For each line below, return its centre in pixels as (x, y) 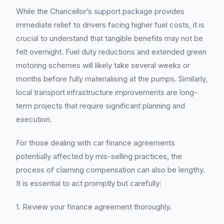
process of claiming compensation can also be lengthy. (110, 170)
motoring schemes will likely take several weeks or (103, 65)
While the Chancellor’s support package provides (100, 11)
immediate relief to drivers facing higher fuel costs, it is (110, 25)
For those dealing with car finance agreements (95, 143)
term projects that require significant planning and (100, 106)
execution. (34, 119)
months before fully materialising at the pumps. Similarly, (112, 79)
